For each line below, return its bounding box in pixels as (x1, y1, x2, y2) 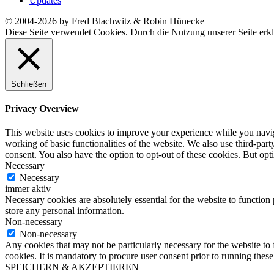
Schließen (11, 79, 46, 89)
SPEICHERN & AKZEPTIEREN (5, 262, 139, 273)
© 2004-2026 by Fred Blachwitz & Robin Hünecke (5, 15, 204, 26)
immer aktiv (5, 183, 51, 194)
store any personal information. (5, 206, 124, 217)
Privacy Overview (5, 103, 79, 114)
